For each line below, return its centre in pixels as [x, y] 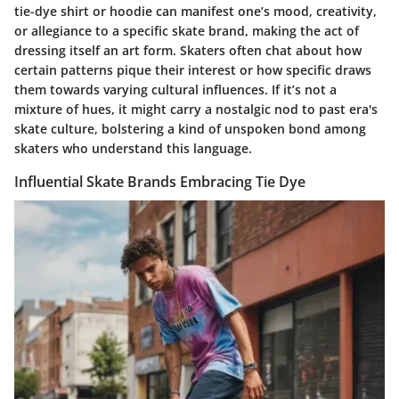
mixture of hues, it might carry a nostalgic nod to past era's [196, 109]
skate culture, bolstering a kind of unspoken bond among [190, 128]
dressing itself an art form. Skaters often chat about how [188, 50]
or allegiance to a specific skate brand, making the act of [187, 30]
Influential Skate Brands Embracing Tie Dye [160, 181]
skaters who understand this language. [133, 148]
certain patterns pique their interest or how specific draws [193, 69]
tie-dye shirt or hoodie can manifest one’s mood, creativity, [195, 11]
